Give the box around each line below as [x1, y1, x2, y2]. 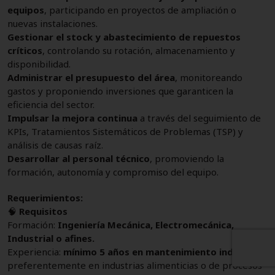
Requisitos [19, 204, 68, 217]
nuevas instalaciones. [7, 17, 98, 29]
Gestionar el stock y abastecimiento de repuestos [7, 30, 241, 43]
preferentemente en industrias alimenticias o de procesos [7, 258, 262, 271]
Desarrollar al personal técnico [7, 152, 150, 165]
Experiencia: [7, 245, 63, 258]
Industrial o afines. [7, 231, 95, 244]
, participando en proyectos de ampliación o [44, 3, 236, 16]
